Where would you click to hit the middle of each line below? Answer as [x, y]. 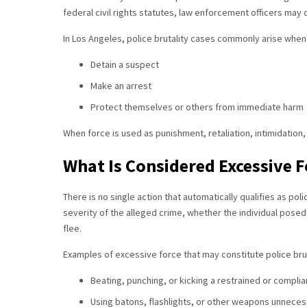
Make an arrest [121, 86]
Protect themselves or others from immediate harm [197, 107]
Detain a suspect [125, 64]
